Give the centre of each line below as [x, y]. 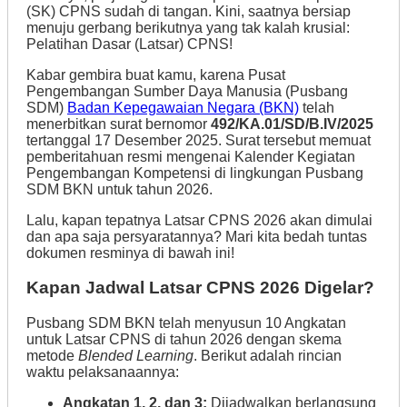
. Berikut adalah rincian [268, 356]
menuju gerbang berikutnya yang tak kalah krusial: [188, 27]
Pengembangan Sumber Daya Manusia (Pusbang [187, 91]
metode [52, 356]
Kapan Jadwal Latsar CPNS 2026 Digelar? [200, 288]
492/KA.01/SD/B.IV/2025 [292, 124]
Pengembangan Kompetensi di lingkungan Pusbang [195, 173]
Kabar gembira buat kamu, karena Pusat [156, 74]
